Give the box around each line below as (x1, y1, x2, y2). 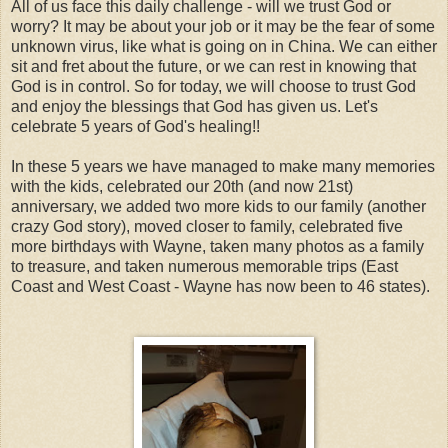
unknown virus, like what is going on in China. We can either (11, 37, 437, 55)
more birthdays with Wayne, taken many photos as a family (11, 237, 424, 255)
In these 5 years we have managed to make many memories (11, 157, 435, 175)
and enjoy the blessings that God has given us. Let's (11, 97, 378, 115)
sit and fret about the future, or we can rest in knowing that (11, 57, 416, 75)
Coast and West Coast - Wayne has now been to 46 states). (11, 277, 434, 295)
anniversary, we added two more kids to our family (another (11, 197, 426, 215)
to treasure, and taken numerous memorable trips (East (11, 257, 398, 275)
